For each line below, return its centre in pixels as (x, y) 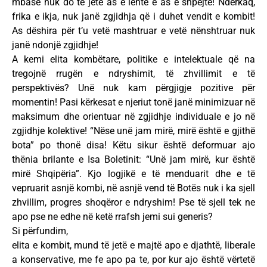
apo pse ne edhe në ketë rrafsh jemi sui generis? (112, 216)
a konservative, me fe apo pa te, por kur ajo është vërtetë (133, 259)
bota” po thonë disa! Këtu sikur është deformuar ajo (133, 145)
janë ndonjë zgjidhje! (55, 45)
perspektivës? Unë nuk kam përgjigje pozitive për (133, 88)
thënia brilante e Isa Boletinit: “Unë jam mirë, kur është (133, 159)
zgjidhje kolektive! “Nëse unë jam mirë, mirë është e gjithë (133, 131)
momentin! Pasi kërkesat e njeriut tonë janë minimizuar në (133, 102)
